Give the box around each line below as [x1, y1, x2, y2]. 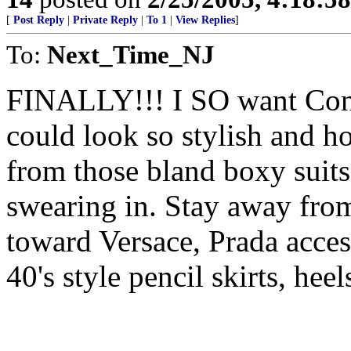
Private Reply [73, 14, 138, 26]
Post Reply [13, 14, 64, 26]
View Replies [175, 14, 235, 26]
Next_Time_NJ [47, 40, 215, 69]
